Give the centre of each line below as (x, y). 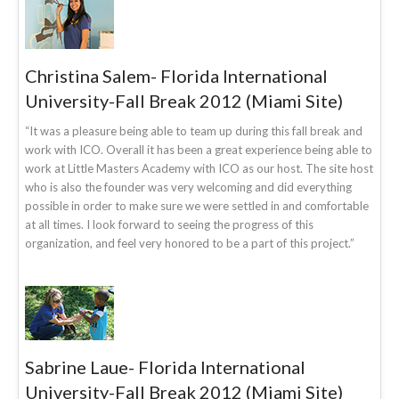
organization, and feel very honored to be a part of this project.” (190, 243)
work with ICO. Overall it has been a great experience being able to (199, 149)
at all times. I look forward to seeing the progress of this (169, 224)
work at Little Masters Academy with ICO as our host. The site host (199, 168)
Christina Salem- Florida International (176, 75)
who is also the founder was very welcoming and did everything (188, 187)
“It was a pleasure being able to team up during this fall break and (194, 130)
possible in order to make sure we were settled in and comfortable (197, 205)
